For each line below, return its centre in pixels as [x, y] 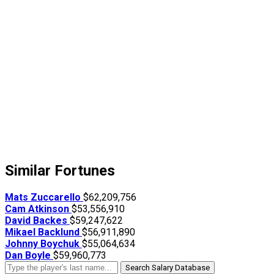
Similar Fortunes [60, 171]
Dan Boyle [29, 256]
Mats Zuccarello [44, 198]
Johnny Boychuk [43, 244]
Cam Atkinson [38, 209]
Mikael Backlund [43, 232]
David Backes [37, 221]
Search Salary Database [168, 268]
